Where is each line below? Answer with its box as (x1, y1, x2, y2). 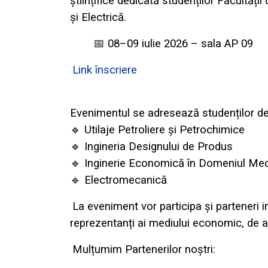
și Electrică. (70, 11, 126, 25)
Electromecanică (81, 173, 167, 187)
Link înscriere (72, 63, 137, 77)
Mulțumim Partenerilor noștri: (72, 243, 215, 257)
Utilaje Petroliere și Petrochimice (81, 123, 245, 137)
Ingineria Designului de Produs (81, 140, 233, 154)
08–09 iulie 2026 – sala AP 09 (105, 37, 253, 51)
